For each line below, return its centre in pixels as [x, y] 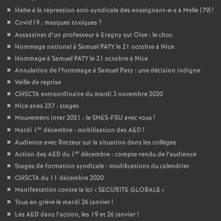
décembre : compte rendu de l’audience [138, 155]
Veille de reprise [38, 83]
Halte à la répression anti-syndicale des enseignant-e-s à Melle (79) [113, 11]
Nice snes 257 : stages [47, 107]
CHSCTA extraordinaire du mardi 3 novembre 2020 [89, 95]
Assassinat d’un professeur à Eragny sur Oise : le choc [94, 36]
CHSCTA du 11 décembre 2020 [59, 179]
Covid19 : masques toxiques [56, 23]
